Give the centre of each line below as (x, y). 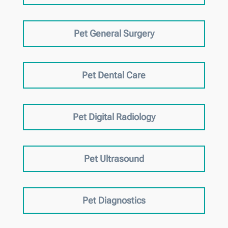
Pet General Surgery (114, 33)
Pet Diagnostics (114, 200)
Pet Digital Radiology (114, 117)
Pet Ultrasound (114, 158)
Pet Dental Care (114, 75)
